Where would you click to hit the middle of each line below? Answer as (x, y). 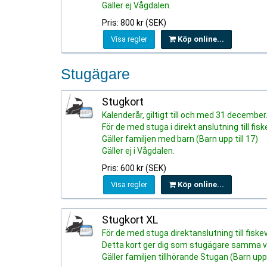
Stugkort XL (130, 220)
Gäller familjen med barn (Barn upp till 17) (180, 139)
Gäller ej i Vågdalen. (138, 151)
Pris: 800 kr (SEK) (134, 23)
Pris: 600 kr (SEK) (134, 168)
